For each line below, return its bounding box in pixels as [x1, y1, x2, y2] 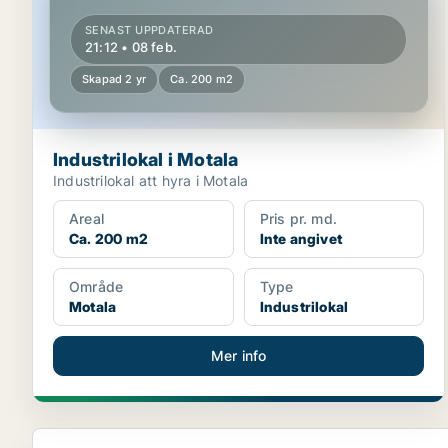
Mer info [210, 347, 267, 364]
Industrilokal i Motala [53, 149, 239, 170]
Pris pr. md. [259, 210, 338, 227]
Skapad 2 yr [82, 72, 147, 86]
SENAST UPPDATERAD [85, 23, 214, 37]
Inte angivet [259, 230, 343, 247]
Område [69, 278, 124, 295]
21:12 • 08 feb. [85, 39, 177, 55]
